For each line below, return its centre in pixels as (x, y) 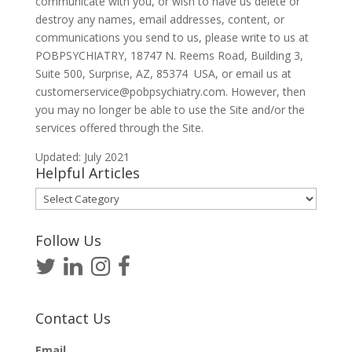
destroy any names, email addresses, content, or (159, 19)
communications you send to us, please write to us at (172, 37)
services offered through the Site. (119, 128)
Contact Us (73, 318)
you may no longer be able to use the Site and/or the (170, 110)
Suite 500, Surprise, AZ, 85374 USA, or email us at (163, 73)
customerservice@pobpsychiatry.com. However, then (170, 92)
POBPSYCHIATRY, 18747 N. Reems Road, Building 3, (169, 55)
